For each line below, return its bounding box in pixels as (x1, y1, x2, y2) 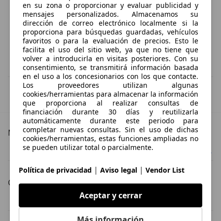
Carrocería (8, 177, 47, 188)
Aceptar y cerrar (79, 189, 142, 201)
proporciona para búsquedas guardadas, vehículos (23, 27, 198, 37)
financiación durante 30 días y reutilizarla (23, 107, 198, 116)
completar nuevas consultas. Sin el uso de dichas (23, 124, 198, 134)
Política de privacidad (19, 165, 92, 175)
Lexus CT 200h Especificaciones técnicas (206, 145, 212, 156)
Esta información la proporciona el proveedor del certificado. (14, 94, 181, 102)
